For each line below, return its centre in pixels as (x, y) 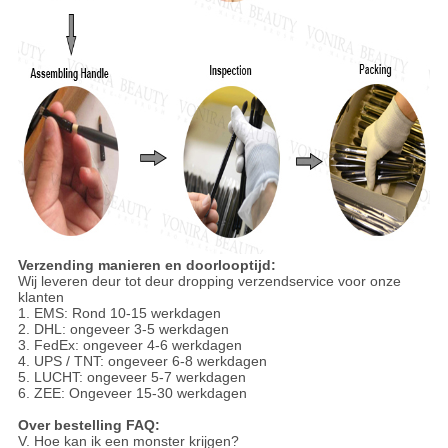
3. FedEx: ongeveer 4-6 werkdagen (129, 345)
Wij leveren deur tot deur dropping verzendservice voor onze (209, 281)
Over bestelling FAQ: (88, 425)
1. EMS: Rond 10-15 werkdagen (119, 313)
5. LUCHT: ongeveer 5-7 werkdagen (131, 377)
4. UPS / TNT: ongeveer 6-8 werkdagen (142, 361)
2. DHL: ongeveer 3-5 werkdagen (123, 329)
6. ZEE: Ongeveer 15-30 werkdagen (132, 393)
